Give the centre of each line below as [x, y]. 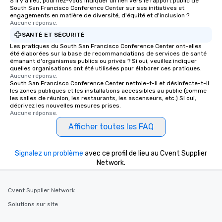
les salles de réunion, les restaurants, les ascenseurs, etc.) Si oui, [103, 98]
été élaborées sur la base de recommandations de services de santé [108, 54]
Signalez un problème [49, 153]
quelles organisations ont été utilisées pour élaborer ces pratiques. [106, 68]
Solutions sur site [33, 204]
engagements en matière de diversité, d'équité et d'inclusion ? [100, 15]
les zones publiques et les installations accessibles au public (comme [108, 91]
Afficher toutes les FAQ [111, 127]
